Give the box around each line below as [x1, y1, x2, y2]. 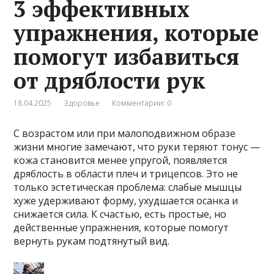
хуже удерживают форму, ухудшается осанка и [13, 194, 239, 208]
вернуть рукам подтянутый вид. [13, 234, 170, 248]
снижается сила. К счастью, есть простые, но [13, 207, 227, 221]
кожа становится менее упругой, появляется [13, 154, 228, 168]
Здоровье [64, 98, 100, 109]
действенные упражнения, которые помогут [13, 221, 229, 235]
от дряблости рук [13, 66, 206, 95]
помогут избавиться [13, 42, 240, 72]
